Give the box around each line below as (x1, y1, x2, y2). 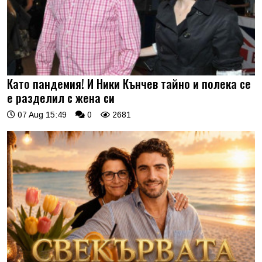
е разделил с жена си (7, 89, 115, 106)
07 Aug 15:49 (15, 110, 67, 119)
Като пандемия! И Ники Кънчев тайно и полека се (7, 75, 251, 92)
